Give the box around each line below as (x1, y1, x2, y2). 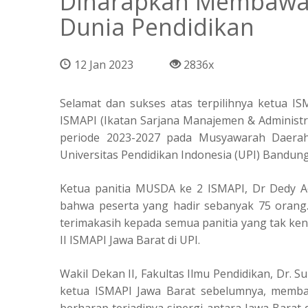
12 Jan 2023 (74, 57, 133, 72)
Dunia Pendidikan (60, 11, 254, 43)
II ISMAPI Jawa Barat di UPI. (60, 232, 200, 247)
